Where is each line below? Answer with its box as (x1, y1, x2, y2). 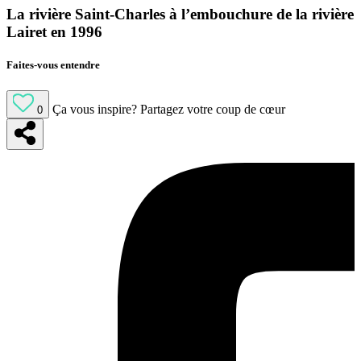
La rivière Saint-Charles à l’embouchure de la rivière (6, 6, 354, 23)
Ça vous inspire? (52, 102, 137, 116)
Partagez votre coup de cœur (140, 102, 285, 116)
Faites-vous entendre (6, 59, 100, 72)
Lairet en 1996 (6, 23, 102, 41)
